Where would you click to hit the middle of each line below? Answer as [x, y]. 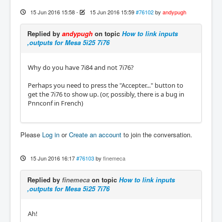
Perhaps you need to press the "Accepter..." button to [106, 85]
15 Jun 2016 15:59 [112, 12]
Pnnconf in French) [55, 103]
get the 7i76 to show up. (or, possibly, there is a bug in [106, 94]
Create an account [95, 135]
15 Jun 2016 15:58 [52, 12]
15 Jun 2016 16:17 [52, 158]
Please [31, 135]
